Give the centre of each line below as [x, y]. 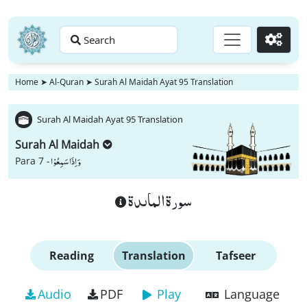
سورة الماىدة [159, 200]
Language [251, 294]
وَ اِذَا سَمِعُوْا [66, 161]
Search [99, 40]
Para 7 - [33, 161]
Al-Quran [66, 82]
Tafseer [236, 256]
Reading [71, 256]
